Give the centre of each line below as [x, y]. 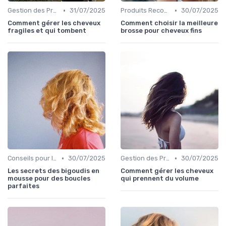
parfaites [23, 186]
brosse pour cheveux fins [161, 31]
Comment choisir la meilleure [169, 23]
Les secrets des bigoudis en [53, 171]
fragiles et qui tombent [47, 31]
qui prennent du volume [160, 179]
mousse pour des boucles [49, 179]
